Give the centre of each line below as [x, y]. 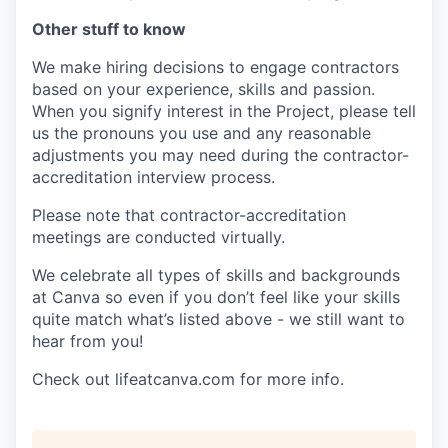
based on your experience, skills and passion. [203, 88]
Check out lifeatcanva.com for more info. [188, 378]
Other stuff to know [109, 28]
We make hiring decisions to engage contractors [215, 66]
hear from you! [87, 340]
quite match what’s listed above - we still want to [218, 318]
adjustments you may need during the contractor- [220, 154]
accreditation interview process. [153, 176]
